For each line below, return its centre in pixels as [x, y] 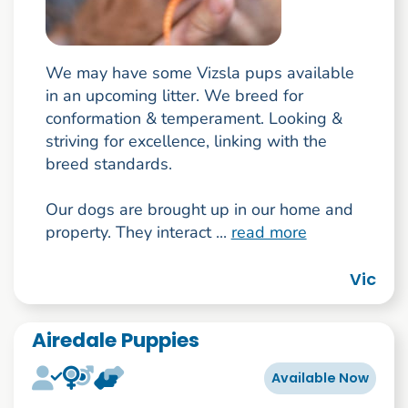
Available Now [321, 377]
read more [269, 233]
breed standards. [108, 164]
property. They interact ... [138, 233]
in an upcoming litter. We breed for [174, 96]
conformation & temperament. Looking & [194, 119]
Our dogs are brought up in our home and [199, 210]
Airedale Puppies [115, 340]
